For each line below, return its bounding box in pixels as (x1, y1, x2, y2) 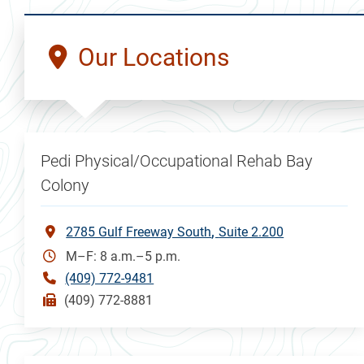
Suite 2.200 (219, 223, 284, 240)
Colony (41, 175, 90, 195)
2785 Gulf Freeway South (66, 223, 212, 240)
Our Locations (67, 42, 229, 71)
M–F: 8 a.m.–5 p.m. (66, 248, 181, 264)
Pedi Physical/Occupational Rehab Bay (41, 150, 314, 171)
